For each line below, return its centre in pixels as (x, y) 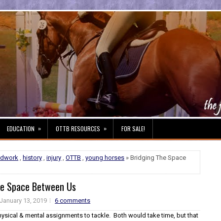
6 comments (73, 201)
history (33, 158)
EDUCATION (21, 129)
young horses (105, 158)
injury (54, 158)
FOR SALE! (133, 129)
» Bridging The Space (155, 158)
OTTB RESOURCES (78, 129)
